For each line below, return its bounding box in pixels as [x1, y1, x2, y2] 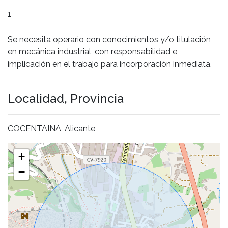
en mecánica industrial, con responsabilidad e [8, 46, 177, 56]
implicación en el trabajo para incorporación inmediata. [8, 59, 212, 69]
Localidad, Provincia [8, 91, 124, 106]
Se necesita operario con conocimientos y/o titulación [8, 34, 211, 44]
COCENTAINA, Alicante [8, 123, 95, 133]
